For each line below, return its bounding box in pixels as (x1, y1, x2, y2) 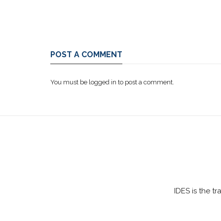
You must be (50, 78, 89, 86)
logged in (89, 78, 116, 86)
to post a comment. (116, 78, 174, 86)
